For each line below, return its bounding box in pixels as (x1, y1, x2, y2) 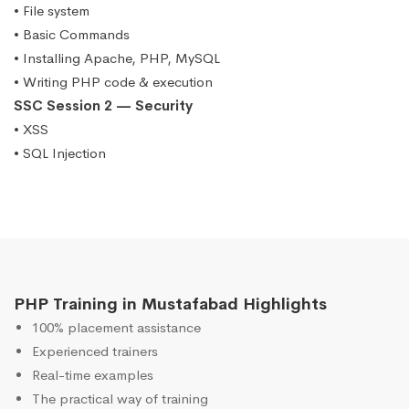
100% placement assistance (32, 319, 201, 337)
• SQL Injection (14, 144, 106, 163)
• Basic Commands (14, 26, 130, 44)
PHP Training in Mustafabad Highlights (14, 294, 327, 315)
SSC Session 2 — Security (14, 97, 193, 115)
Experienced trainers (32, 342, 158, 361)
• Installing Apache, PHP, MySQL (14, 49, 220, 68)
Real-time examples (32, 366, 153, 384)
